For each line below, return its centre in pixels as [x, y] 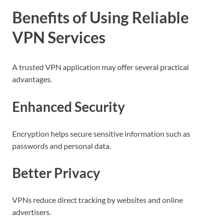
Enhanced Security [69, 106]
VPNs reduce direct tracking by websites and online [98, 200]
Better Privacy [56, 173]
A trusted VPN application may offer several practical [100, 67]
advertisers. [32, 212]
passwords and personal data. [62, 145]
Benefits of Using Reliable [100, 17]
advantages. [32, 79]
